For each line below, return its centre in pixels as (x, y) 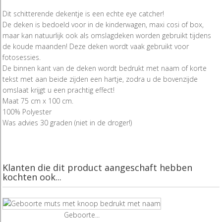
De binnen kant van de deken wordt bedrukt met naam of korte (105, 68)
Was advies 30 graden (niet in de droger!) (67, 123)
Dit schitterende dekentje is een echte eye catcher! (83, 14)
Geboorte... (82, 215)
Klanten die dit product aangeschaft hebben (97, 168)
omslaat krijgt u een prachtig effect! (58, 90)
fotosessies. (22, 57)
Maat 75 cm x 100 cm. (38, 101)
